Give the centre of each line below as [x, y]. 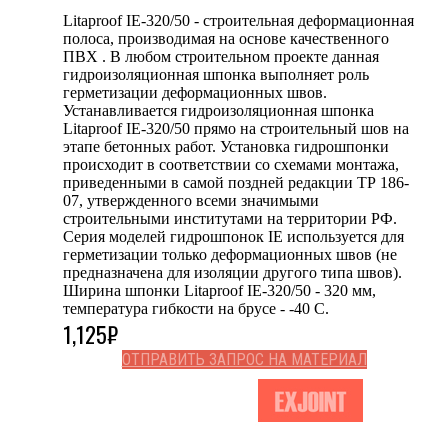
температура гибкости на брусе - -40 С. [196, 308]
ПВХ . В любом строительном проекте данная [221, 56]
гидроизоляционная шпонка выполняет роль [216, 74]
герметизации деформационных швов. [195, 92]
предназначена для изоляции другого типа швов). [232, 272]
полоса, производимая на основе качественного [226, 38]
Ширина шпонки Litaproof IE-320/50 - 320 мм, [219, 290]
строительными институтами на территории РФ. [230, 218]
